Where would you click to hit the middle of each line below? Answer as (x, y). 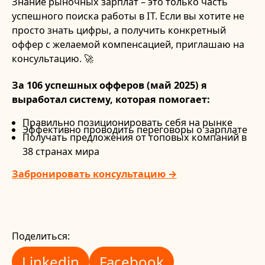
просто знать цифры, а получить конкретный (119, 30)
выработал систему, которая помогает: (111, 99)
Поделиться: (41, 236)
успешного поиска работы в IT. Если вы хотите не (128, 16)
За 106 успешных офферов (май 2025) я (109, 85)
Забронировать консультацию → (94, 174)
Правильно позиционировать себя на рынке (127, 122)
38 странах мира (61, 151)
